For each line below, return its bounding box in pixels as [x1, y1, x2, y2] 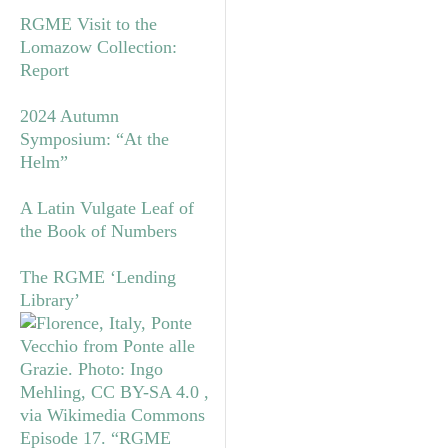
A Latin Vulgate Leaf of [20, 197, 194, 218]
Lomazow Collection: [20, 36, 177, 57]
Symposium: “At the [20, 128, 169, 149]
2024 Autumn [20, 105, 119, 126]
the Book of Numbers [20, 220, 177, 241]
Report [20, 59, 69, 80]
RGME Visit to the [20, 13, 157, 34]
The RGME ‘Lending [20, 266, 176, 287]
